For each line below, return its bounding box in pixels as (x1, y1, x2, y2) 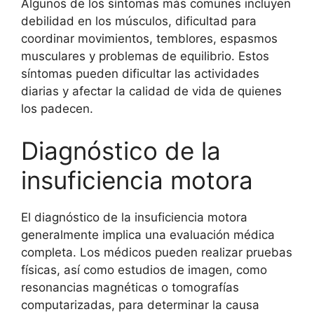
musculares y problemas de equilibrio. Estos (21, 49, 269, 63)
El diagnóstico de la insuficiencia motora (21, 210, 247, 224)
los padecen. (21, 102, 93, 116)
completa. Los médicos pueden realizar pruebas (21, 245, 292, 259)
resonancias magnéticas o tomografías (21, 280, 239, 294)
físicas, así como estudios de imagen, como (21, 262, 267, 277)
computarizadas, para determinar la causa (21, 297, 259, 312)
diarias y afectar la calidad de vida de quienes (21, 84, 282, 98)
